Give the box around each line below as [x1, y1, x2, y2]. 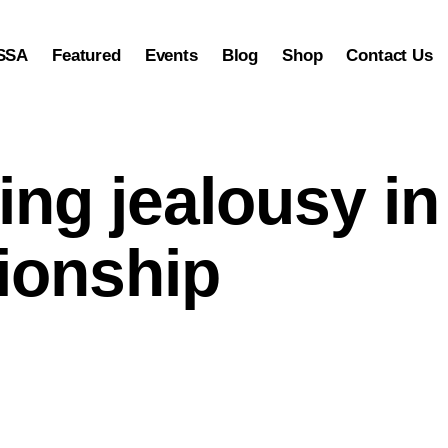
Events [144, 45, 198, 65]
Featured [52, 45, 121, 65]
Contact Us [346, 45, 433, 65]
